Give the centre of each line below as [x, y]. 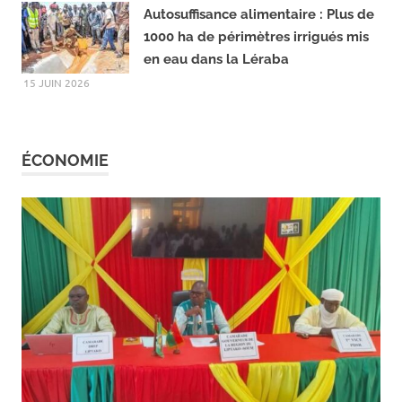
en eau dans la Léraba [216, 111]
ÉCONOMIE [65, 212]
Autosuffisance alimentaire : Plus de [259, 66]
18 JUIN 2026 [57, 17]
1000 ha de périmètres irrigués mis [256, 88]
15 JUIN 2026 [57, 134]
